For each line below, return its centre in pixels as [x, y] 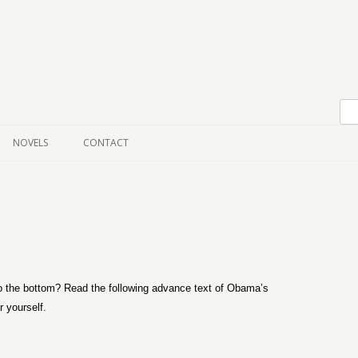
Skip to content [107, 72]
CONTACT [106, 143]
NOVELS [30, 143]
